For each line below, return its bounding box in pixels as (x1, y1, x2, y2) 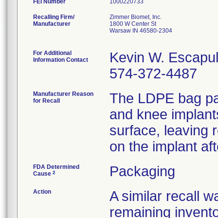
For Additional (33, 50, 72, 56)
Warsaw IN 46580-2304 (109, 27, 172, 34)
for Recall (33, 97, 60, 104)
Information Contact (33, 56, 88, 63)
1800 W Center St (109, 20, 156, 27)
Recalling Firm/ (33, 14, 74, 20)
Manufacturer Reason (33, 91, 93, 97)
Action (33, 188, 51, 195)
